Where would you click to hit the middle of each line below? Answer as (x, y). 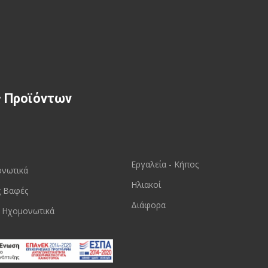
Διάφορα (148, 205)
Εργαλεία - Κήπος (165, 165)
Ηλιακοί (146, 185)
